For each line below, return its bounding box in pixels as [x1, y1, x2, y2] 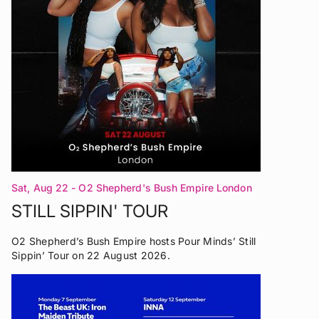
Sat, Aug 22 [11, 181, 69, 194]
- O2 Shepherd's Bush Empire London [71, 181, 252, 194]
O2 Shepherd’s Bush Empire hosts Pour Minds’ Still [11, 234, 256, 247]
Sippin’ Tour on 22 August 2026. [11, 249, 170, 261]
